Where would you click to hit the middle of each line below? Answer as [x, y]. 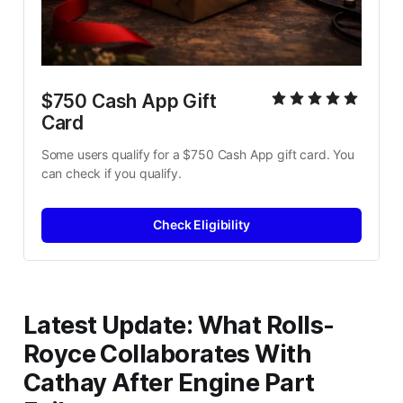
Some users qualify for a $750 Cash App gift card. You [197, 154]
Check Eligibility [201, 225]
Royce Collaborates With [167, 354]
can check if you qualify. [111, 173]
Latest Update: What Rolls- [179, 326]
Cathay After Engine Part [169, 383]
